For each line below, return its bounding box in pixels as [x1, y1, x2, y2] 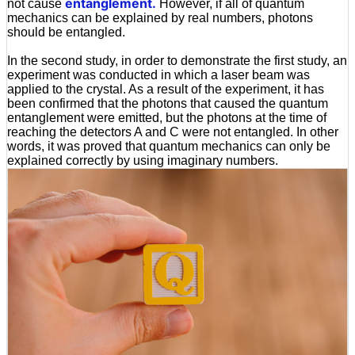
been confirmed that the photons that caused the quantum [7, 96, 328, 110]
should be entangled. [7, 25, 125, 39]
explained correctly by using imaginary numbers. [7, 153, 278, 167]
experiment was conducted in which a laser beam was [7, 67, 310, 82]
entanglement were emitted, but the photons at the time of [7, 110, 326, 124]
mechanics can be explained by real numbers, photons [7, 10, 313, 25]
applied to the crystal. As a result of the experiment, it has [7, 82, 324, 96]
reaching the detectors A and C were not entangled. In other [7, 124, 338, 139]
